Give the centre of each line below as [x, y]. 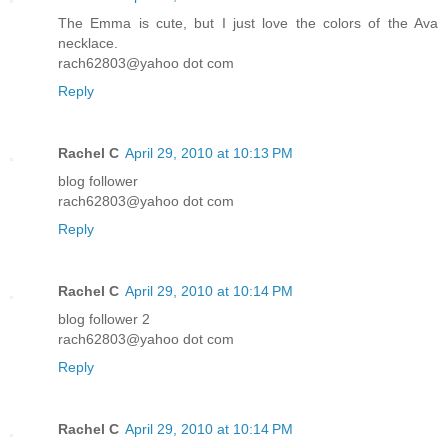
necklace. [88, 43]
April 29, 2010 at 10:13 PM [209, 153]
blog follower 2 [104, 319]
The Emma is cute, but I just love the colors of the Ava [248, 23]
